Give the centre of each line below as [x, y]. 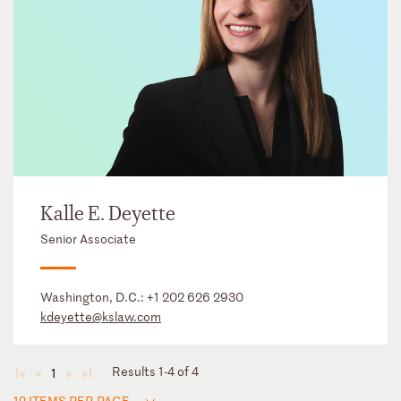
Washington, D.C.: [94, 297]
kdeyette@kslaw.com [101, 317]
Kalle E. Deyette [108, 214]
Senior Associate [88, 239]
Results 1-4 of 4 [155, 371]
